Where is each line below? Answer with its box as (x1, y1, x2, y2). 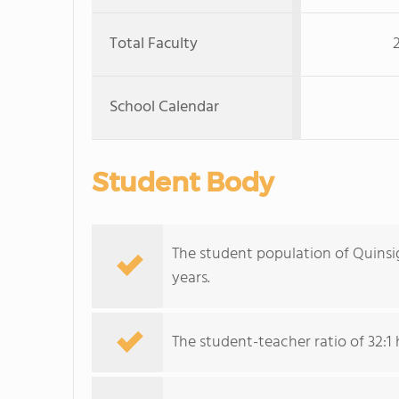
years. (172, 265, 210, 291)
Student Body (92, 166, 273, 199)
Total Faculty (110, 31, 198, 57)
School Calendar (110, 94, 219, 120)
